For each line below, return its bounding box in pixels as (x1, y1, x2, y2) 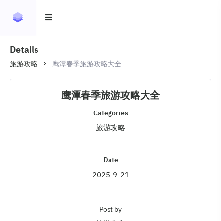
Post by (99, 205, 122, 214)
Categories (93, 109, 128, 117)
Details (10, 44, 38, 55)
